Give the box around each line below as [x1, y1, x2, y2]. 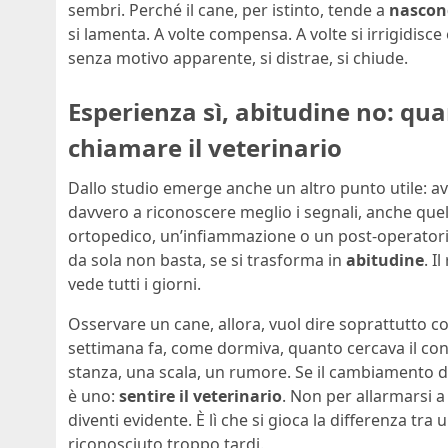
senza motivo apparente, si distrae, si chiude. [68, 47, 408, 70]
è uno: [68, 384, 119, 407]
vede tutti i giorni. [68, 272, 201, 295]
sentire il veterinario [119, 384, 282, 407]
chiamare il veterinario [68, 131, 342, 165]
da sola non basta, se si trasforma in [68, 248, 346, 271]
